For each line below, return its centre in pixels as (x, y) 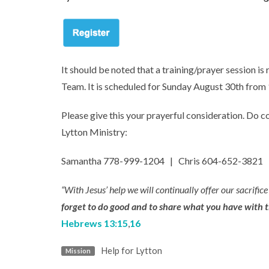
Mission (78, 250)
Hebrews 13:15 (95, 223)
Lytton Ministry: (94, 132)
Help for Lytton (131, 251)
